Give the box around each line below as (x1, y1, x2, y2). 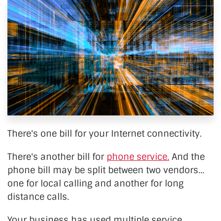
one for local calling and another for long (7, 177, 184, 189)
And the (169, 150, 205, 163)
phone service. (107, 150, 169, 163)
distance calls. (7, 190, 69, 203)
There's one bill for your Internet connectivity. (7, 127, 202, 140)
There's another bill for (7, 150, 107, 163)
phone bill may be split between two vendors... (7, 164, 204, 176)
